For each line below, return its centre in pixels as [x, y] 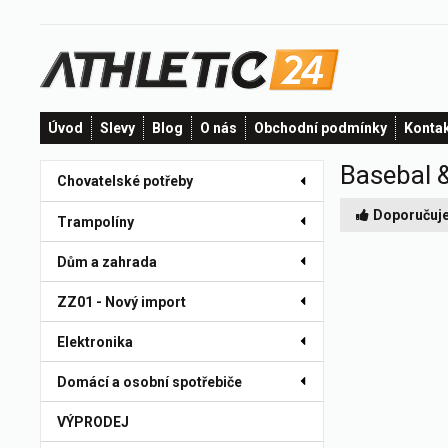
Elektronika [95, 342]
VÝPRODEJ [93, 422]
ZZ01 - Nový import [121, 302]
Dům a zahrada [107, 262]
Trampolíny [95, 222]
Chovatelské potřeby [125, 181]
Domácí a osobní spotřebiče [149, 382]
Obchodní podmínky [320, 128]
